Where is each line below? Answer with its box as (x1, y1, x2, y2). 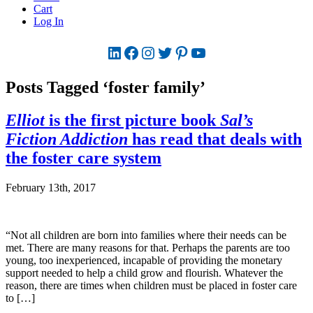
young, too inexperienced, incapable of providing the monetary (6, 254, 282, 266)
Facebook (122, 43, 188, 61)
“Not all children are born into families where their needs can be (6, 228, 286, 241)
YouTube (189, 43, 251, 61)
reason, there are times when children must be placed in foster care (6, 279, 297, 291)
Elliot (6, 110, 45, 129)
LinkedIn (105, 43, 168, 61)
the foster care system (6, 148, 161, 167)
